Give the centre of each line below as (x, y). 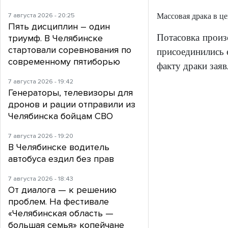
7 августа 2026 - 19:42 (41, 82)
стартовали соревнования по (70, 50)
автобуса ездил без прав (61, 159)
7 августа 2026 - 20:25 (41, 16)
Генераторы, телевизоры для (70, 93)
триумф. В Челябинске (55, 38)
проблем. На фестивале (59, 202)
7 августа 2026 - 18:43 (41, 179)
